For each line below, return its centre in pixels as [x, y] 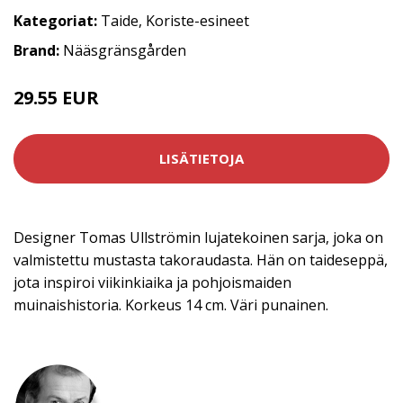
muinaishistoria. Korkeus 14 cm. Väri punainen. [171, 304]
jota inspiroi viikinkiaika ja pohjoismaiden [152, 282]
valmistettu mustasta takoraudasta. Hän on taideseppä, [201, 260]
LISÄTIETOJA [201, 158]
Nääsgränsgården [125, 50]
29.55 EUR [58, 97]
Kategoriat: [55, 20]
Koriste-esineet [197, 20]
